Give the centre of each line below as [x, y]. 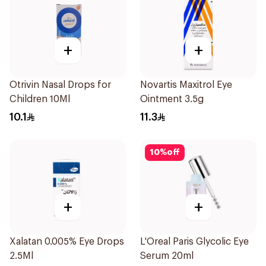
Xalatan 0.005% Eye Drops [67, 242]
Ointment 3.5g [172, 99]
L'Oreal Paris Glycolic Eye [194, 242]
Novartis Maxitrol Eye [186, 85]
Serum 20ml [167, 256]
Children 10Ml [40, 99]
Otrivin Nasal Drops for [60, 85]
